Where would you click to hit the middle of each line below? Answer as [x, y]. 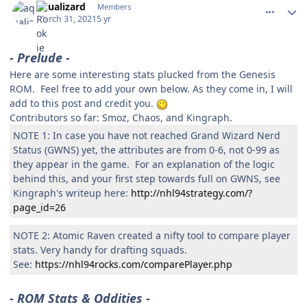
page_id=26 [39, 207]
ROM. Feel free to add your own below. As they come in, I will [151, 88]
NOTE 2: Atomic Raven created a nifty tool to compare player [152, 235]
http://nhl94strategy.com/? [192, 193]
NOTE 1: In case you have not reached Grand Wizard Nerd [147, 135]
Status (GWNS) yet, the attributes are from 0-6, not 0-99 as [146, 149]
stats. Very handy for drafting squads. [101, 249]
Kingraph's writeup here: [72, 193]
